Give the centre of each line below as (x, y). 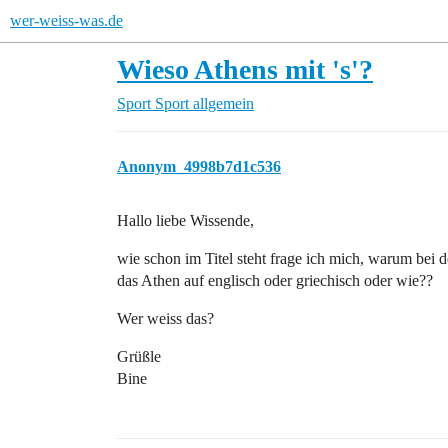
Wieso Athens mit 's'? (245, 69)
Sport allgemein (204, 103)
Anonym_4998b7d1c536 (199, 166)
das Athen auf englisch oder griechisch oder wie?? (275, 280)
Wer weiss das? (165, 318)
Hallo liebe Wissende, (185, 220)
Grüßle (139, 356)
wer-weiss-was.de (66, 20)
